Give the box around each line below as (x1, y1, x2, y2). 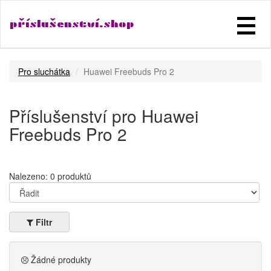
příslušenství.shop (10, 18, 134, 30)
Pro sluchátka (18, 65, 70, 77)
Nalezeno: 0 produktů (9, 170, 91, 182)
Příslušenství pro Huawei (9, 103, 198, 128)
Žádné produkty (28, 253, 91, 266)
